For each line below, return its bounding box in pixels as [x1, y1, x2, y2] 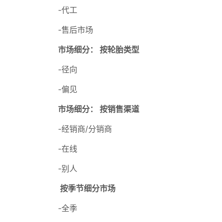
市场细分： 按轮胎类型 [58, 45, 139, 55]
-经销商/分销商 [58, 124, 112, 134]
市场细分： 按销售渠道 [58, 104, 139, 114]
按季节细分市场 [58, 183, 115, 193]
